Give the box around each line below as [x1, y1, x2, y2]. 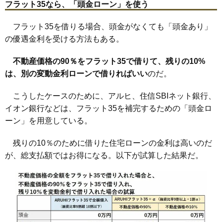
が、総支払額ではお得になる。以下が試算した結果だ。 [5, 151, 203, 160]
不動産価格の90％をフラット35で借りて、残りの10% [13, 56, 205, 65]
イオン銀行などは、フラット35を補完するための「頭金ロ [5, 104, 212, 112]
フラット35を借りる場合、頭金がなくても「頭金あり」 [5, 22, 212, 31]
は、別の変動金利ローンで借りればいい [5, 69, 148, 78]
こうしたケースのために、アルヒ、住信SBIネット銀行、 [5, 91, 216, 100]
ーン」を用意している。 [5, 116, 92, 125]
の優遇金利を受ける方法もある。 [5, 34, 124, 43]
